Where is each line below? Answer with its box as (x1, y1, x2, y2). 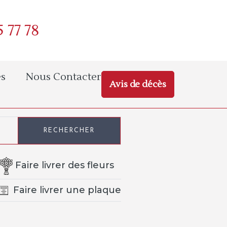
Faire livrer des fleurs (15, 160, 114, 171)
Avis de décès (109, 79, 166, 90)
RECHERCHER (44, 128, 95, 134)
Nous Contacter (26, 70, 101, 84)
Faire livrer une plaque (13, 184, 121, 196)
